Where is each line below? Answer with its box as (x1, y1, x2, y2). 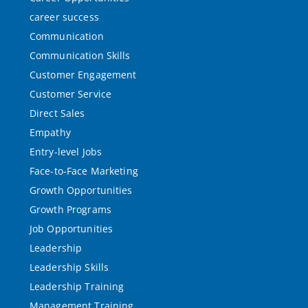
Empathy (29, 126, 71, 139)
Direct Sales (29, 107, 85, 120)
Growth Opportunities (29, 184, 133, 197)
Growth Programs (29, 203, 111, 216)
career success (29, 10, 99, 23)
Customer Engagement (29, 68, 137, 81)
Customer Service (29, 87, 112, 100)
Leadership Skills (29, 261, 109, 274)
